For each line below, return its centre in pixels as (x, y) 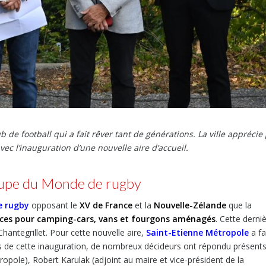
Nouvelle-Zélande (190, 205)
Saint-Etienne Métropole (197, 232)
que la (239, 205)
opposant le (56, 205)
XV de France (106, 205)
